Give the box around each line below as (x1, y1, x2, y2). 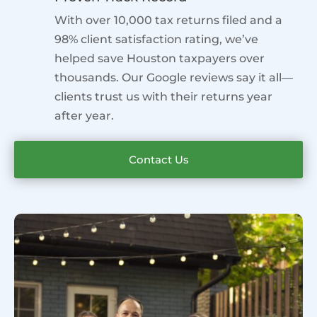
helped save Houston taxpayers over (54, 51, 265, 65)
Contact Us (128, 152, 189, 166)
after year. (54, 108, 114, 122)
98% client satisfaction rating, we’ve (54, 32, 258, 46)
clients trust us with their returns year (54, 89, 272, 103)
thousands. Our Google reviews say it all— (54, 70, 293, 84)
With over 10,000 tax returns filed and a (54, 13, 282, 27)
